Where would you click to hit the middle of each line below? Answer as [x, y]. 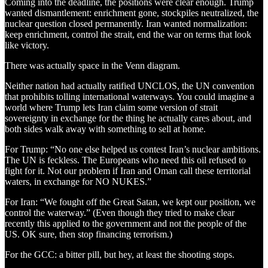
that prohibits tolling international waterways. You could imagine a [130, 96]
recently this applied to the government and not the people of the [126, 223]
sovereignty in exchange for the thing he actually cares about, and [128, 118]
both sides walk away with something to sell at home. [105, 129]
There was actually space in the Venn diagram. [92, 65]
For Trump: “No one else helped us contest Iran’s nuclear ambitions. [133, 149]
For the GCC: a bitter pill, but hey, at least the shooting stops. [120, 254]
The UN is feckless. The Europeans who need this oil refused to [125, 160]
